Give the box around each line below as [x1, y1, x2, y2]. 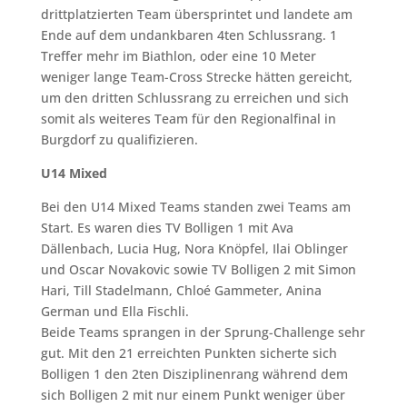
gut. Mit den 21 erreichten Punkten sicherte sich [40, 343, 337, 362]
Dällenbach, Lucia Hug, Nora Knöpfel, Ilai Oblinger [40, 239, 348, 257]
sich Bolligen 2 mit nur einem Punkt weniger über [40, 385, 345, 403]
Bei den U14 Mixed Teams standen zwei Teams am [40, 197, 351, 215]
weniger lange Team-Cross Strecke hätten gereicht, [40, 67, 352, 85]
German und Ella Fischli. [40, 302, 189, 320]
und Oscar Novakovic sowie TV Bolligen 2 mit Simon [40, 260, 356, 278]
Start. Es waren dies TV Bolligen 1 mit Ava [40, 218, 293, 236]
